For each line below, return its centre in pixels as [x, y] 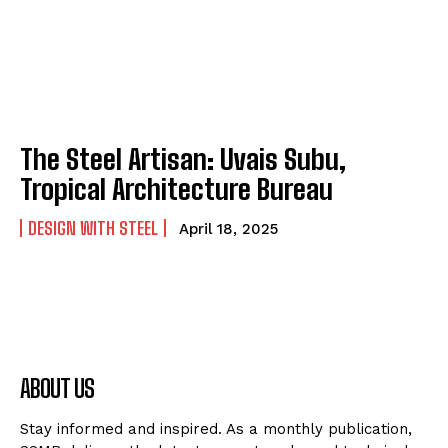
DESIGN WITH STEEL [93, 228]
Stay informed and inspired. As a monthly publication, [216, 429]
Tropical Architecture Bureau [176, 189]
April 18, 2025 [228, 229]
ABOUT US [57, 389]
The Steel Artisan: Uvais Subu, [183, 159]
